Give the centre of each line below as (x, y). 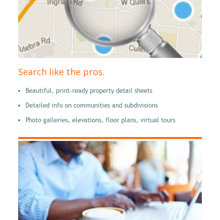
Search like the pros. (61, 72)
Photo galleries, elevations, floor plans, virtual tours (100, 121)
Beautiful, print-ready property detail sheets (89, 91)
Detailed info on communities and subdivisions (92, 106)
